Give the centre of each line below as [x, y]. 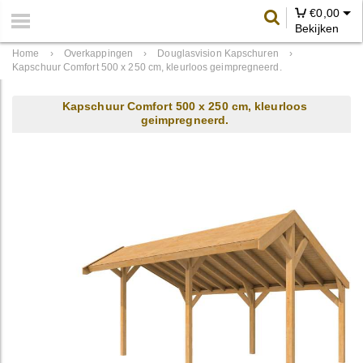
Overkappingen [98, 53]
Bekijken [317, 28]
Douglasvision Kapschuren [218, 53]
